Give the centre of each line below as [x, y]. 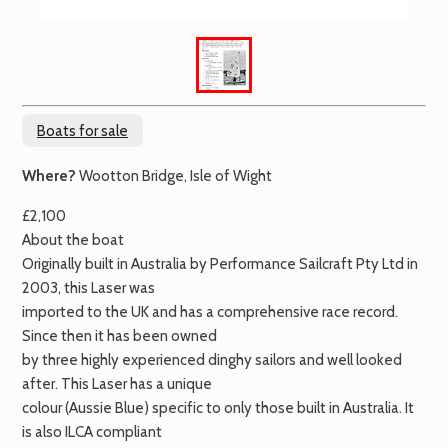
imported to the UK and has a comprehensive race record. [210, 312]
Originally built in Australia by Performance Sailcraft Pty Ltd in [220, 264]
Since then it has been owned [119, 336]
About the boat [73, 240]
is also [43, 432]
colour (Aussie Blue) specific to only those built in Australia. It [218, 408]
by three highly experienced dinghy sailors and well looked [212, 360]
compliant [127, 432]
